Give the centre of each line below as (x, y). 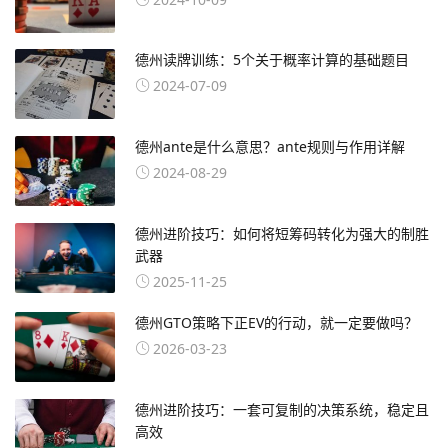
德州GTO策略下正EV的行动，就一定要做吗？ (276, 322)
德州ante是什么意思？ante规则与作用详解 (270, 147)
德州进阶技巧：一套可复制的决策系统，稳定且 (282, 409)
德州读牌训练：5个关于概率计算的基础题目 (272, 60)
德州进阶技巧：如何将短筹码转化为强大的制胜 (282, 233)
